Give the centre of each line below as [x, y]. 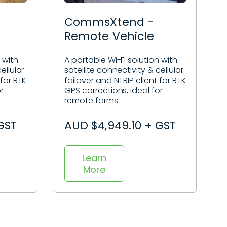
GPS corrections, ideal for [113, 90]
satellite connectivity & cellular [124, 70]
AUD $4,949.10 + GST [120, 125]
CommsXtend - [109, 22]
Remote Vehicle [109, 36]
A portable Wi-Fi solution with [121, 60]
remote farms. [92, 100]
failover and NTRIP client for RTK [125, 80]
